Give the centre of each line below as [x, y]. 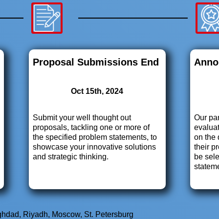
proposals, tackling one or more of [91, 127]
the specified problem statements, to [95, 137]
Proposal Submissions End [96, 62]
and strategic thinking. [70, 157]
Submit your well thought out [82, 118]
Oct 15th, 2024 [97, 91]
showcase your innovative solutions [94, 147]
